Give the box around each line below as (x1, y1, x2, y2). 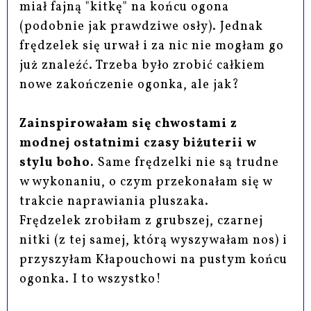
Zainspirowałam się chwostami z (19, 115, 238, 133)
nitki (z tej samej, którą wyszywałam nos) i (19, 231, 288, 249)
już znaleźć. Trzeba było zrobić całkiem (19, 56, 266, 74)
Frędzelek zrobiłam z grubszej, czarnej (19, 212, 264, 230)
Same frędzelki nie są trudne (94, 153, 280, 171)
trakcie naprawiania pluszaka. (19, 192, 210, 210)
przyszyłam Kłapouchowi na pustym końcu (19, 251, 288, 269)
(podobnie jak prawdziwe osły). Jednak (19, 17, 264, 35)
